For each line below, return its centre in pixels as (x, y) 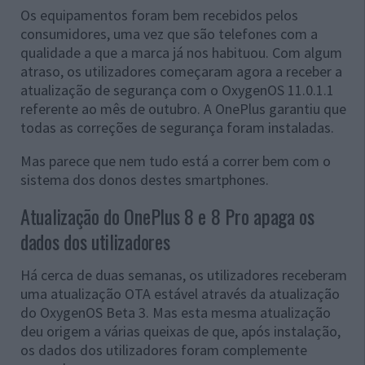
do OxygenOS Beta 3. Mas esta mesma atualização (176, 312)
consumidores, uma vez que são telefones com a (169, 33)
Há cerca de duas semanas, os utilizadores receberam (184, 275)
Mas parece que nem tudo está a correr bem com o (176, 161)
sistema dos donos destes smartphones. (145, 179)
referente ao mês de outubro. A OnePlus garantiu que (183, 108)
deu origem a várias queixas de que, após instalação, (180, 331)
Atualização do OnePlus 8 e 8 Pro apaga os (167, 215)
